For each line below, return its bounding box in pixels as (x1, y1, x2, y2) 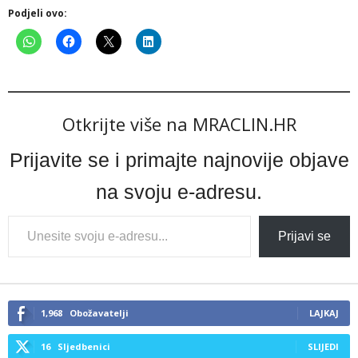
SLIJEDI (308, 340, 339, 352)
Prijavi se (278, 229, 331, 243)
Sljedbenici (58, 340, 110, 352)
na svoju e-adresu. (96, 181, 262, 203)
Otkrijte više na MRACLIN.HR (62, 112, 296, 136)
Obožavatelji (70, 307, 129, 319)
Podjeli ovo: (8, 6, 67, 20)
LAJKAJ (309, 307, 339, 319)
